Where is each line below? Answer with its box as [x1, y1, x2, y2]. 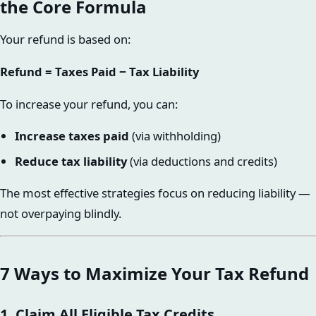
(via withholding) [128, 128, 221, 145]
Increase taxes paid [14, 128, 129, 145]
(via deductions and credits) [126, 152, 277, 169]
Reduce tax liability [14, 152, 127, 169]
